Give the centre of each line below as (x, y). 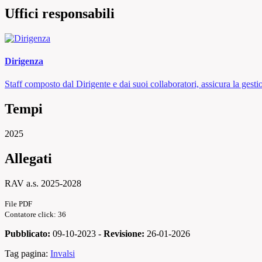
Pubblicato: (27, 233)
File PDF (18, 204)
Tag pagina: (27, 253)
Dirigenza (24, 61)
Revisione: (124, 233)
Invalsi (63, 253)
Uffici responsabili (60, 13)
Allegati (28, 158)
